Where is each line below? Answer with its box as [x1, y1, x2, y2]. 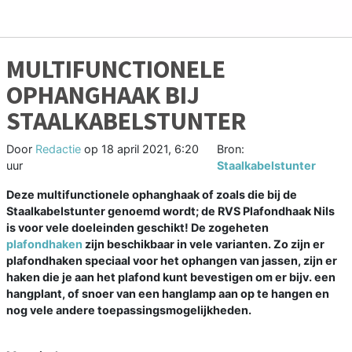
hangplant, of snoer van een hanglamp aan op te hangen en [6, 286, 329, 300]
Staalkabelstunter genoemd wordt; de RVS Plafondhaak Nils [6, 203, 335, 218]
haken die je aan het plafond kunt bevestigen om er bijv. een [6, 269, 335, 284]
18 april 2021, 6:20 [101, 141, 199, 156]
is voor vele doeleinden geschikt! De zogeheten [6, 220, 269, 234]
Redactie [35, 141, 81, 156]
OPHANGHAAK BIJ [6, 79, 200, 111]
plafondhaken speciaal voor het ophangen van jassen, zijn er [6, 253, 337, 267]
